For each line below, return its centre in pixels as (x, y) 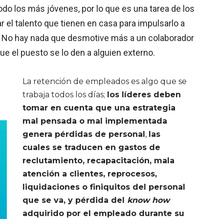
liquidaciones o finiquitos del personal (104, 187)
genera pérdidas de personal (84, 134)
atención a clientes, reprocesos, (90, 174)
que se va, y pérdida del (75, 200)
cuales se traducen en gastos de (92, 147)
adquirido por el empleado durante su (104, 213)
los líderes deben (144, 95)
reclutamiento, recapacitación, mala (99, 161)
